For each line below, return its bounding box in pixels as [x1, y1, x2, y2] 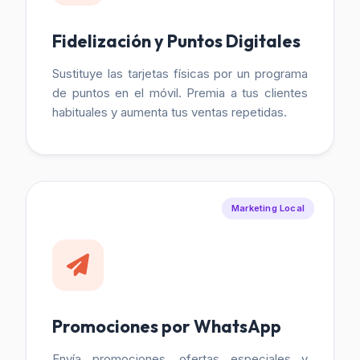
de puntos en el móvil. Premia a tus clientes [52, 85, 308, 100]
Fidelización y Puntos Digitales [52, 30, 301, 52]
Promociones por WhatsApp [52, 315, 281, 337]
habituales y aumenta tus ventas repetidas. [52, 104, 287, 120]
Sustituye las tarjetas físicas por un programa [52, 66, 308, 81]
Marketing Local [231, 202, 305, 214]
